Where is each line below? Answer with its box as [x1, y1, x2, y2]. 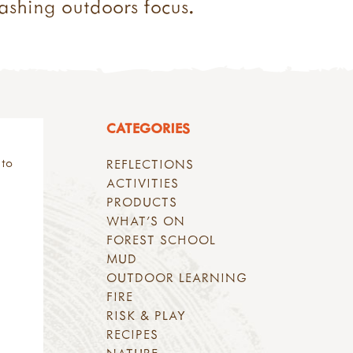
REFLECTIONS [106, 156, 195, 173]
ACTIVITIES [106, 175, 180, 191]
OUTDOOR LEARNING [106, 269, 248, 286]
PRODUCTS [106, 194, 178, 210]
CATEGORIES [106, 119, 190, 138]
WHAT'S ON [106, 213, 186, 229]
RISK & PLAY [106, 307, 187, 324]
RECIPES [106, 326, 159, 343]
